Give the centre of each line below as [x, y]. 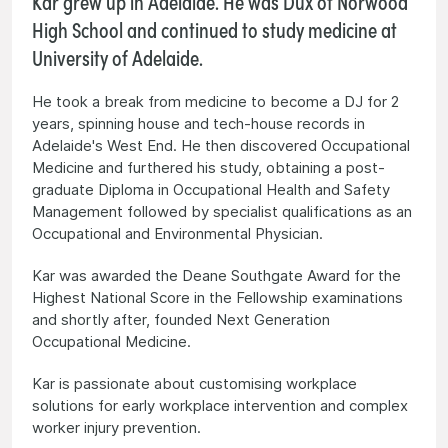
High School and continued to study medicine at [214, 28]
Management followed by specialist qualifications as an [222, 211]
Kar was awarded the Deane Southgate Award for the [216, 275]
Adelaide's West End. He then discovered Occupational [221, 145]
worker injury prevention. [116, 427]
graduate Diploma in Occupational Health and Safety [211, 189]
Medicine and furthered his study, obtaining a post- [208, 167]
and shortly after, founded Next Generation [181, 319]
